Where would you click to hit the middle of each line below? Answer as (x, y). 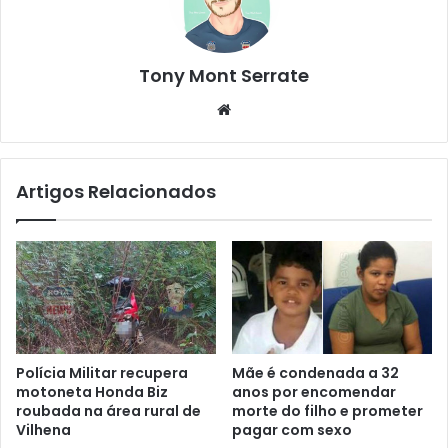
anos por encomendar (314, 391)
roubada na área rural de (108, 410)
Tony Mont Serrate (224, 75)
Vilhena (43, 429)
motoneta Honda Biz (92, 391)
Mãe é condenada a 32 (315, 372)
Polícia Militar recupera (102, 372)
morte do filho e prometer (327, 410)
